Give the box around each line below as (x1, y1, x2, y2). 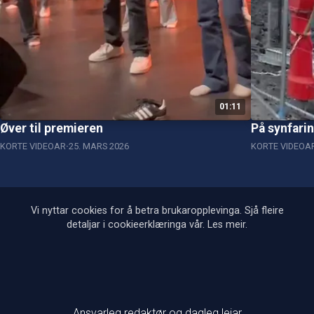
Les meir (207, 218, 245, 231)
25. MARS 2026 (69, 140, 129, 151)
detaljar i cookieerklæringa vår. (67, 218, 207, 231)
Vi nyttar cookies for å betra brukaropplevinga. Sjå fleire (30, 204, 284, 217)
